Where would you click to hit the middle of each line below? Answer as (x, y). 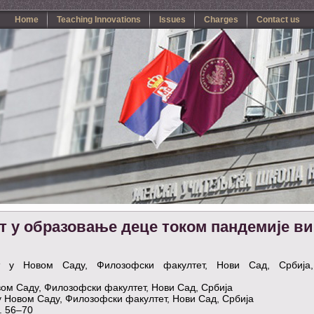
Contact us (278, 20)
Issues (172, 20)
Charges (221, 20)
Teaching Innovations (98, 20)
